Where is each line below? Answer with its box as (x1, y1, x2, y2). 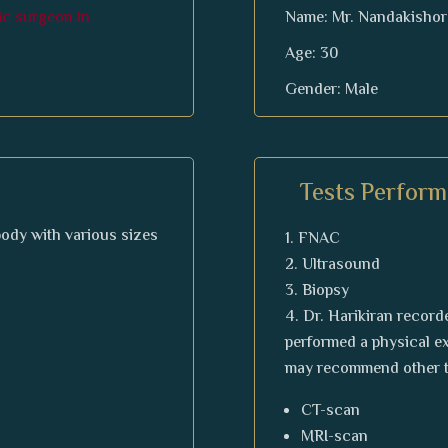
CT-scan (300, 398, 360, 424)
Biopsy (301, 278, 349, 304)
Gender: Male (284, 77, 378, 103)
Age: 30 (284, 41, 338, 67)
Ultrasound (301, 252, 380, 278)
